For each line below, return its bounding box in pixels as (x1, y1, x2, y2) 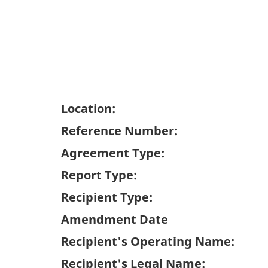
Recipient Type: (61, 189, 153, 206)
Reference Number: (61, 123, 178, 139)
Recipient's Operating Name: (61, 233, 234, 250)
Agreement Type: (61, 145, 165, 162)
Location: (61, 100, 115, 117)
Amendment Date (61, 211, 168, 228)
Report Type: (61, 167, 137, 184)
